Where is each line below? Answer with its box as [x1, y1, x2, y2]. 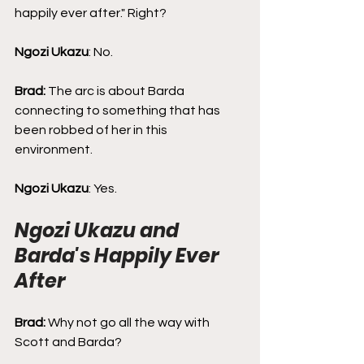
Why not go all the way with [48, 315, 212, 329]
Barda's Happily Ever [15, 241, 223, 269]
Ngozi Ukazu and [15, 216, 183, 244]
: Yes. [89, 181, 117, 195]
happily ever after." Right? [15, 6, 167, 19]
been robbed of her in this [15, 123, 170, 136]
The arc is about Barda [48, 84, 187, 97]
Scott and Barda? [15, 335, 122, 349]
